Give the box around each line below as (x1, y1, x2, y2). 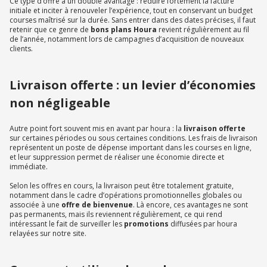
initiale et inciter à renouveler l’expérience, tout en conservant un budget (10, 5, 253, 16)
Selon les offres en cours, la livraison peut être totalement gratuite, (10, 181, 234, 191)
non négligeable (10, 95, 110, 111)
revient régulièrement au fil (159, 24, 249, 35)
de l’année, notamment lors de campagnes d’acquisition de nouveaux (10, 34, 244, 45)
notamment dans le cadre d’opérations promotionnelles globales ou (10, 190, 242, 201)
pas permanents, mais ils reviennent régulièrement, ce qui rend (10, 209, 222, 220)
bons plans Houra (91, 24, 159, 35)
